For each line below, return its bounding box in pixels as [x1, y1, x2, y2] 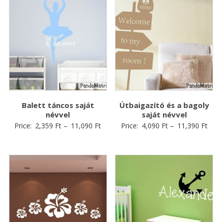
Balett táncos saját [21, 100, 94, 111]
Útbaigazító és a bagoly [119, 100, 209, 111]
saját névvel [141, 110, 187, 120]
